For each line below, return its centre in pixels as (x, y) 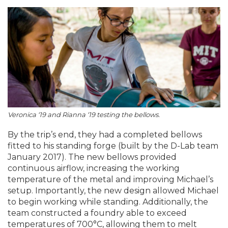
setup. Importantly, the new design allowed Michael (113, 190)
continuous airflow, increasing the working (94, 168)
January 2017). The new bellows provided (92, 157)
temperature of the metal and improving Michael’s (110, 179)
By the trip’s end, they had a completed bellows (105, 134)
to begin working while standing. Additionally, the (108, 202)
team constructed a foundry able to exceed (97, 213)
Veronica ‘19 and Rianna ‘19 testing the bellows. (84, 114)
